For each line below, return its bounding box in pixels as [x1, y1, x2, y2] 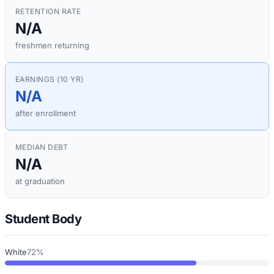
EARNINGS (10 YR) [15, 75, 84, 84]
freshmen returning [15, 40, 89, 51]
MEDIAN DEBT [15, 143, 68, 152]
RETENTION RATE [15, 7, 81, 17]
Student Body [5, 211, 81, 226]
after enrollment [15, 108, 76, 119]
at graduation [15, 176, 65, 187]
